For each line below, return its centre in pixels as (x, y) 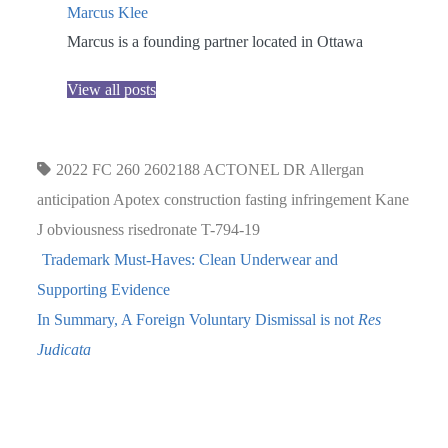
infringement (331, 199)
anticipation (74, 199)
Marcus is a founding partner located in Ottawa (215, 41)
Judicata (64, 349)
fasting (266, 199)
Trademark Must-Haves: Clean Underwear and (190, 259)
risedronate (163, 229)
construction (203, 199)
